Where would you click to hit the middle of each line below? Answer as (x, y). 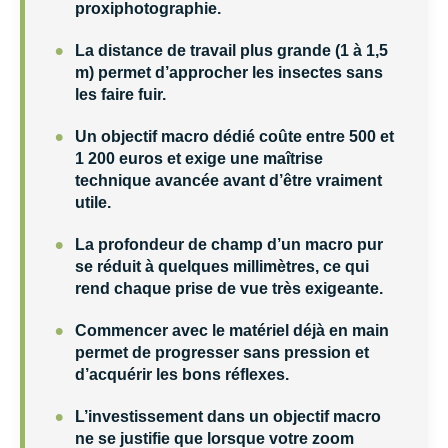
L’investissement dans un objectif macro (228, 416)
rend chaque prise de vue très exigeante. (229, 288)
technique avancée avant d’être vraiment (228, 180)
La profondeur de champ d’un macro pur (229, 244)
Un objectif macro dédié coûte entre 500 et (234, 136)
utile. (93, 202)
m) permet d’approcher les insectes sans (229, 72)
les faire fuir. (120, 94)
